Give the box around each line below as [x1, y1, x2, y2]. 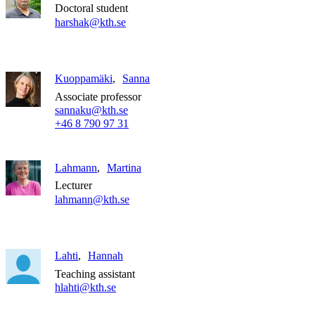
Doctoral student [55, 2, 128, 15]
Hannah [88, 249, 123, 262]
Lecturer [55, 179, 92, 192]
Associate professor [55, 90, 141, 103]
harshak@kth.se [55, 15, 126, 28]
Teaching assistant [55, 267, 135, 280]
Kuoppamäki [55, 72, 112, 84]
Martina [107, 161, 141, 174]
